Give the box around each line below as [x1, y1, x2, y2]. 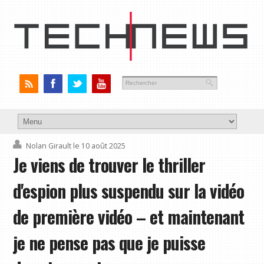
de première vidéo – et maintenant [13, 204, 245, 230]
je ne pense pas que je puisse [13, 230, 206, 256]
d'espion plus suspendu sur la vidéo [13, 178, 245, 204]
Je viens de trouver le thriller [13, 152, 206, 179]
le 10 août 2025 [73, 141, 126, 151]
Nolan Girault [26, 141, 72, 151]
